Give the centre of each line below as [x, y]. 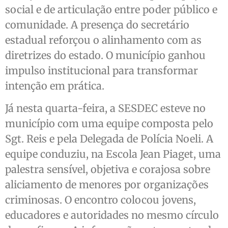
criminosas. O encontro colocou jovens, [101, 200]
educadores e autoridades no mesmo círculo [112, 215]
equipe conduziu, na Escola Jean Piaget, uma [113, 154]
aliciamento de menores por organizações [107, 185]
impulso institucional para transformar [102, 70]
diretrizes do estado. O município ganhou [105, 55]
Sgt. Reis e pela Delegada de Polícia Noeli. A [109, 139]
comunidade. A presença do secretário [97, 24]
